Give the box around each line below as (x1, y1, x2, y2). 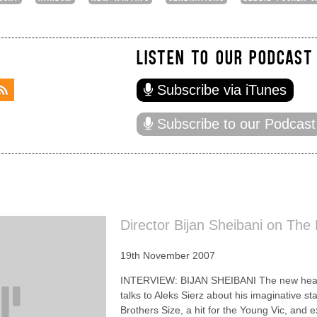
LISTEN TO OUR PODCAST (136, 44, 313, 69)
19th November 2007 (120, 249, 215, 261)
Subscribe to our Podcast (156, 115, 316, 132)
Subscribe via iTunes (156, 81, 287, 98)
